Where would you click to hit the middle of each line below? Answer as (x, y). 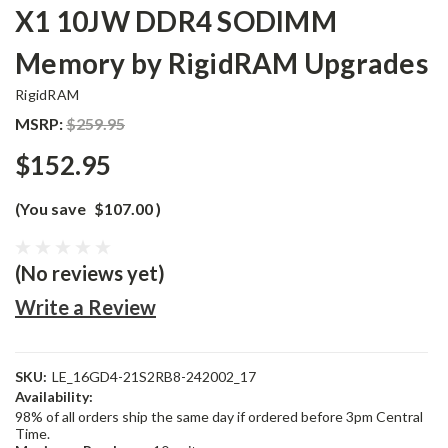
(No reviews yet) (90, 273)
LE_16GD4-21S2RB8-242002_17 (153, 376)
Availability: (54, 396)
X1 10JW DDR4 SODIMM (176, 21)
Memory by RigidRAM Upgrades (221, 63)
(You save (50, 208)
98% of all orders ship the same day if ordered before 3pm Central (219, 416)
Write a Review (85, 307)
